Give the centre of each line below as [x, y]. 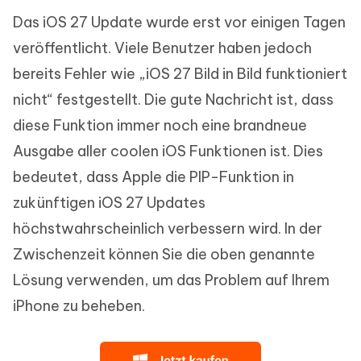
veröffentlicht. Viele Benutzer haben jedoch [162, 48]
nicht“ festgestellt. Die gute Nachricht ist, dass [173, 100]
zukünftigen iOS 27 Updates [109, 203]
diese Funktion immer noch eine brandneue [160, 126]
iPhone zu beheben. [79, 306]
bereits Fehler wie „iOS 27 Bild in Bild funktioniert [180, 74]
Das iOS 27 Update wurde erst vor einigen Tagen [179, 23]
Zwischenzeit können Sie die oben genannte [164, 255]
